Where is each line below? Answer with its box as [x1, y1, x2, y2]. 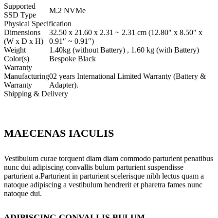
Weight [4, 46, 26, 54]
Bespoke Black [49, 54, 96, 63]
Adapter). [49, 81, 78, 90]
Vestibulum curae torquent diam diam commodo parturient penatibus [4, 154, 213, 163]
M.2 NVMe [49, 6, 86, 15]
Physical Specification [4, 19, 72, 28]
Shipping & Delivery [4, 90, 68, 98]
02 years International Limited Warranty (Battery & [49, 72, 206, 81]
